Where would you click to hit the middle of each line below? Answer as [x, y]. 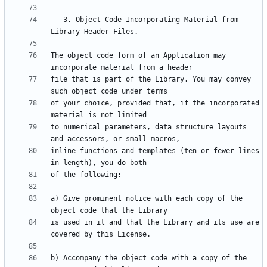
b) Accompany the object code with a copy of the [149, 258]
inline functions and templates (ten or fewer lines [155, 151]
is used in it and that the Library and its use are [155, 223]
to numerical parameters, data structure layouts [149, 127]
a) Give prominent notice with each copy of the [147, 199]
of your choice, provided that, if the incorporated [155, 103]
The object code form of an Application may [138, 56]
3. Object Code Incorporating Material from [57, 20]
